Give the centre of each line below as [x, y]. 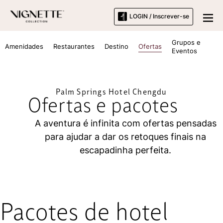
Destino [116, 46]
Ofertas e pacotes [103, 107]
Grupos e [186, 42]
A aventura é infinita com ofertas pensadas [125, 123]
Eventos [184, 51]
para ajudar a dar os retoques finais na [125, 137]
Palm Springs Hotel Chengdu [111, 92]
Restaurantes [74, 46]
